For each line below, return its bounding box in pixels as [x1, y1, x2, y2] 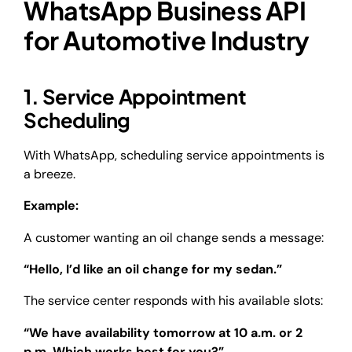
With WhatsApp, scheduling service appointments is [24, 146, 324, 163]
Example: [24, 197, 79, 214]
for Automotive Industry [24, 24, 310, 56]
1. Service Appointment [24, 83, 247, 110]
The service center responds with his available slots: [24, 292, 323, 310]
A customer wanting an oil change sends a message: [24, 229, 324, 246]
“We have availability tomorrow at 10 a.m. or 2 [24, 324, 302, 341]
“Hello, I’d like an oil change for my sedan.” [24, 261, 282, 278]
